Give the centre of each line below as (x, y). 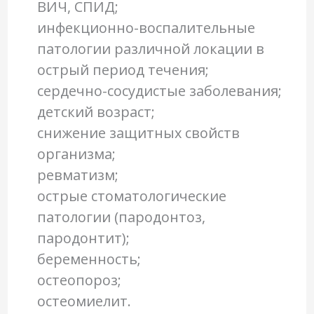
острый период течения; (123, 70)
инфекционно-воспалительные (146, 28)
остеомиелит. (84, 301)
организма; (76, 154)
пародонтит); (83, 238)
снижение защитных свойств (138, 133)
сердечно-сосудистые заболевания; (159, 91)
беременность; (89, 259)
